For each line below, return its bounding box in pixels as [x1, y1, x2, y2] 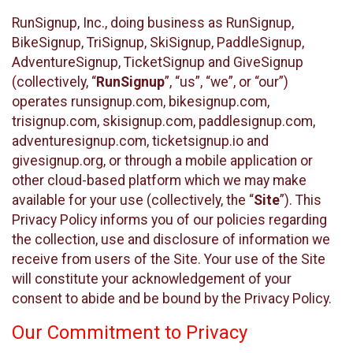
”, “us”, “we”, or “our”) [165, 73, 288, 90]
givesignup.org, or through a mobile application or [12, 152, 313, 169]
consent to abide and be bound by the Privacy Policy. [12, 290, 332, 307]
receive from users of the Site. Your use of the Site [12, 251, 325, 267]
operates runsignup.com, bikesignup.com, [12, 93, 269, 110]
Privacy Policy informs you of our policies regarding [12, 211, 327, 228]
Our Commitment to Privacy [12, 321, 247, 344]
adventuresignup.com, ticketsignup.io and [12, 132, 269, 149]
